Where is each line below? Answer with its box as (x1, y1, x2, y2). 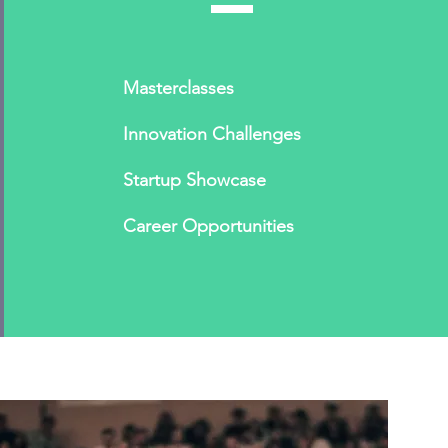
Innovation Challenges (122, 123, 301, 145)
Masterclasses (122, 77, 234, 99)
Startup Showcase (122, 169, 266, 191)
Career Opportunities (122, 215, 294, 237)
